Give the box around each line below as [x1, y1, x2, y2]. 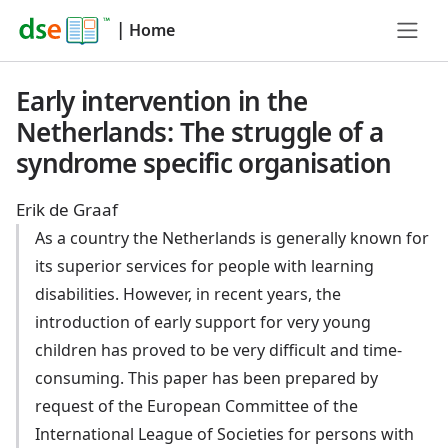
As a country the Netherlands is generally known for [35, 227, 430, 249]
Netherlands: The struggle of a [16, 114, 384, 150]
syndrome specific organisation [16, 145, 392, 181]
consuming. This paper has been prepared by [35, 367, 379, 389]
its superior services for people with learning [35, 255, 375, 277]
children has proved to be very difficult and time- [35, 339, 403, 361]
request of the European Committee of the [35, 395, 359, 417]
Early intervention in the [16, 83, 308, 119]
